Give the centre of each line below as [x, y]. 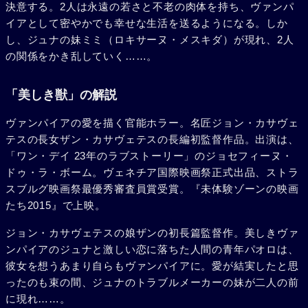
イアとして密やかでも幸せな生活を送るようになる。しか [147, 23]
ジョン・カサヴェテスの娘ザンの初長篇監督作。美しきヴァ [152, 233]
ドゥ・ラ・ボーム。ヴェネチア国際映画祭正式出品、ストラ [152, 173]
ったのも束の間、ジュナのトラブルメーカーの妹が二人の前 [152, 283]
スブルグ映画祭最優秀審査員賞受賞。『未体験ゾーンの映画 [152, 189]
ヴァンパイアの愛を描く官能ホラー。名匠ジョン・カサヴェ [152, 123]
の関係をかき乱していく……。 [82, 56]
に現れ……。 [38, 299]
